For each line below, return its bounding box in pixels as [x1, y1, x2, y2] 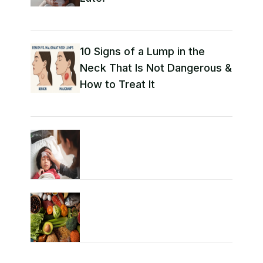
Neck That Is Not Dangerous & [80, 61, 232, 74]
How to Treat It [80, 77, 155, 90]
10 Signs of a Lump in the [80, 45, 205, 58]
